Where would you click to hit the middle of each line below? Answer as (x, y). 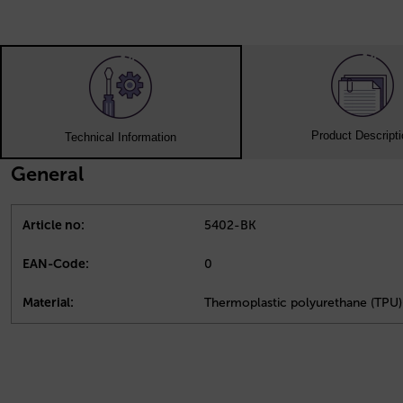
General (47, 175)
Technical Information (121, 138)
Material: (48, 303)
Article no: (54, 226)
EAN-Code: (56, 264)
